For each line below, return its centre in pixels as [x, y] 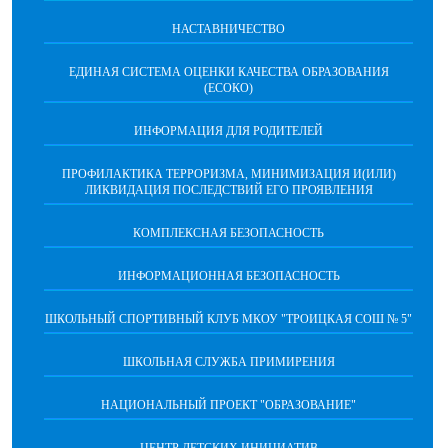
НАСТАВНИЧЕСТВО [228, 28]
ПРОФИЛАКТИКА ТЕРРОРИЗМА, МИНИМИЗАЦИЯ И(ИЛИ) [228, 173]
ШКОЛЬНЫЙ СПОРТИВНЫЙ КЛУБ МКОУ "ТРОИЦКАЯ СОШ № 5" [228, 318]
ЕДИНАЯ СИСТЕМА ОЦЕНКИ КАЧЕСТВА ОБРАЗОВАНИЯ [228, 71]
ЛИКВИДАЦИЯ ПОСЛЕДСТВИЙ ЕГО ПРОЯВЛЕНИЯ [228, 189]
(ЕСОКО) [228, 87]
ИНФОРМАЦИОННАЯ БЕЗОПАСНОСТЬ [228, 275]
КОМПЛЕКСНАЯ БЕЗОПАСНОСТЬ [228, 232]
